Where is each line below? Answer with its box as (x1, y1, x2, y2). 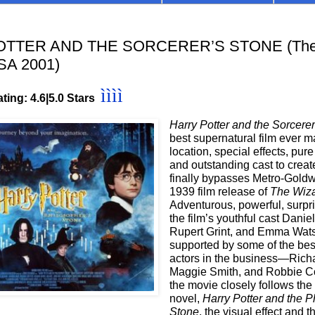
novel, (169, 292, 202, 305)
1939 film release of (169, 186, 270, 198)
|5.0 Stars (45, 92, 95, 105)
